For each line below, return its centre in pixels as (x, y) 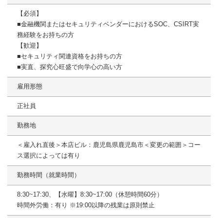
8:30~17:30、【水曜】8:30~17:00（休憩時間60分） (90, 195)
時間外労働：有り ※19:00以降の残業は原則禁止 (86, 205)
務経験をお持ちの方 (45, 35)
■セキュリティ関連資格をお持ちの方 (70, 56)
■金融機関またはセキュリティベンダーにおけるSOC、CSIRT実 (108, 24)
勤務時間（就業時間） (49, 175)
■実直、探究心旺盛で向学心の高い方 (70, 67)
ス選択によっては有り (49, 156)
